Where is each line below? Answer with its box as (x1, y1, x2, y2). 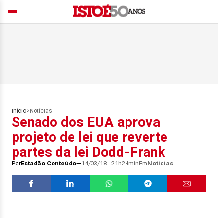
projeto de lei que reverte (12, 129, 167, 145)
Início (12, 108, 26, 114)
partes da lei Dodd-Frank (12, 144, 165, 160)
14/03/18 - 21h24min (81, 160, 139, 167)
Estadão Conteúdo (21, 160, 76, 167)
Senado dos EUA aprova (12, 114, 160, 130)
